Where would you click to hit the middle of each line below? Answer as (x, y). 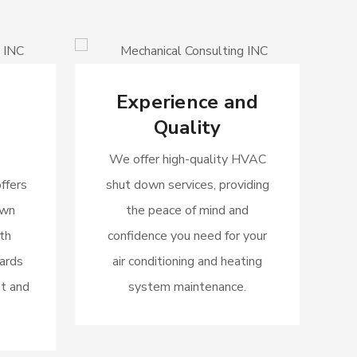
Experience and (187, 102)
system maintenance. (187, 287)
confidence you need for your (187, 236)
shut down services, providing (187, 185)
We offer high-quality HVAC (187, 159)
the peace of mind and (187, 210)
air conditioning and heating (187, 261)
